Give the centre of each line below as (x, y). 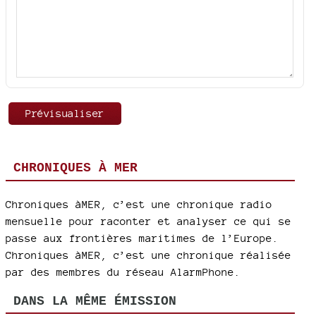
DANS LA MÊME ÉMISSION (95, 301)
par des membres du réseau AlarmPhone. (123, 272)
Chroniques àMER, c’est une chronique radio (139, 204)
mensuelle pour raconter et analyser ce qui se (148, 221)
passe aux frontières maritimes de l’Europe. (142, 238)
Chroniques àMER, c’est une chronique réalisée (148, 255)
